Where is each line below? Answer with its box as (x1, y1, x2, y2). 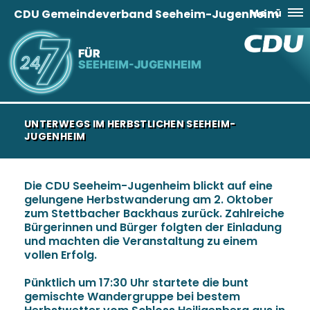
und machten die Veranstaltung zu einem (24, 233, 257, 249)
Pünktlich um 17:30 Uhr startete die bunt (24, 275, 248, 291)
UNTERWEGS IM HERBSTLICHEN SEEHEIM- (24, 117, 236, 131)
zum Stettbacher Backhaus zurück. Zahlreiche (24, 206, 284, 221)
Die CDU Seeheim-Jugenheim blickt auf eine (24, 178, 273, 194)
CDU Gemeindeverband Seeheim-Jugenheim (14, 6, 279, 22)
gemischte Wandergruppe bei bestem (24, 289, 240, 304)
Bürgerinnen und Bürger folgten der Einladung (24, 219, 282, 235)
